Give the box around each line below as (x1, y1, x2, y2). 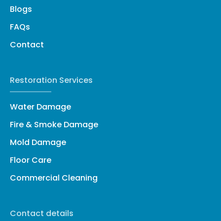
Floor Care (10, 154, 51, 166)
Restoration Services (10, 74, 93, 86)
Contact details (10, 208, 74, 219)
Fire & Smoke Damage (10, 119, 98, 130)
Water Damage (10, 101, 71, 112)
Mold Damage (10, 137, 66, 148)
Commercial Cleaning (10, 172, 98, 184)
